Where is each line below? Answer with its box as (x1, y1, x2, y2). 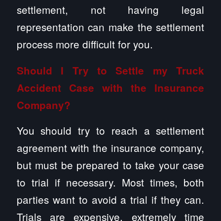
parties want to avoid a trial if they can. (16, 192, 205, 207)
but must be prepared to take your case (16, 157, 205, 173)
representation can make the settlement (16, 19, 205, 35)
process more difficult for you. (16, 37, 153, 52)
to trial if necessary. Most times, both (16, 175, 205, 190)
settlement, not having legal (16, 2, 205, 17)
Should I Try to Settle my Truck (16, 63, 205, 77)
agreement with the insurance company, (16, 140, 205, 155)
